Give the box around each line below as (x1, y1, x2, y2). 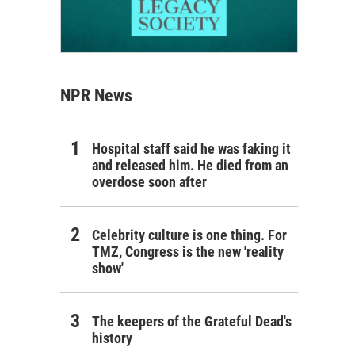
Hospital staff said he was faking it (92, 139, 291, 157)
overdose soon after (92, 173, 207, 190)
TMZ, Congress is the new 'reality (92, 242, 284, 260)
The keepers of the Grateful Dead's (92, 312, 292, 330)
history (92, 329, 132, 346)
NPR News (60, 85, 132, 105)
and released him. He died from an (92, 156, 288, 174)
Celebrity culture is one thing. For (92, 226, 287, 243)
